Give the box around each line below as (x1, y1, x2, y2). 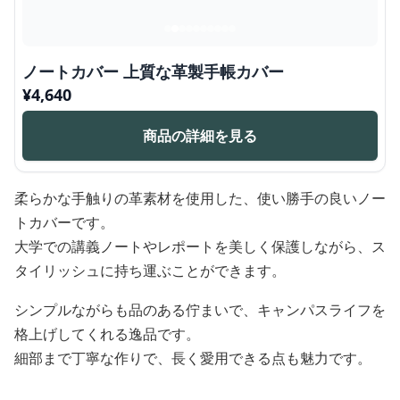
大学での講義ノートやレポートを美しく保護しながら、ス (14, 237, 386, 257)
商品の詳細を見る (143, 126, 257, 146)
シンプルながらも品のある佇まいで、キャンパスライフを (14, 300, 386, 321)
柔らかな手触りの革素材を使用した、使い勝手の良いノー (14, 188, 386, 209)
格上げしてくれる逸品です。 (14, 324, 200, 345)
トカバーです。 (14, 212, 114, 233)
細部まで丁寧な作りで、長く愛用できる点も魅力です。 (14, 348, 371, 369)
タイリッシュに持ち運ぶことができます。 (14, 261, 286, 281)
